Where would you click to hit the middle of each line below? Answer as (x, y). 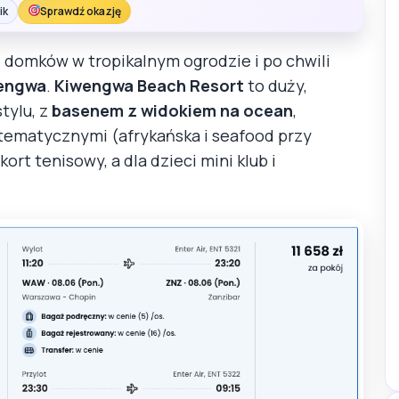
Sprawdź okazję (81, 11)
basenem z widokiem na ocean (172, 110)
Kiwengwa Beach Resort (149, 85)
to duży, (276, 85)
